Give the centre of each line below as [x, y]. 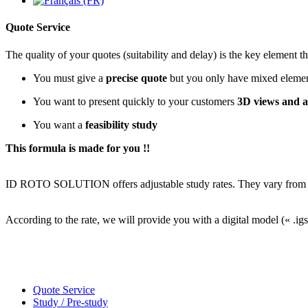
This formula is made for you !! [78, 148]
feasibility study [120, 124]
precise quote [136, 78]
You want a [58, 124]
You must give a [69, 78]
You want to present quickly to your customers [135, 101]
